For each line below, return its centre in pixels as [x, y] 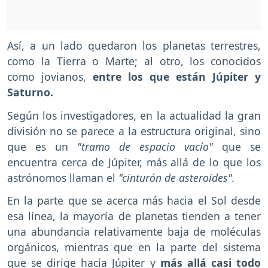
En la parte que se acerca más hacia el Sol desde [134, 201]
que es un [38, 146]
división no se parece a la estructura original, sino [134, 131]
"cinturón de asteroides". [177, 177]
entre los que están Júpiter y [173, 76]
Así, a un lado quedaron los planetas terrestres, [134, 45]
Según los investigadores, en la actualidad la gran [134, 115]
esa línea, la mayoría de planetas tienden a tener [134, 216]
